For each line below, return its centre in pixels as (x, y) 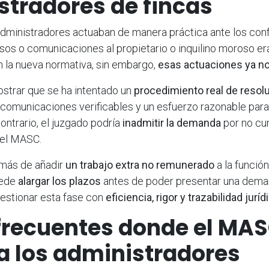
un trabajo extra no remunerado (140, 165)
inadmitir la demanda (172, 122)
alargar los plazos (59, 181)
